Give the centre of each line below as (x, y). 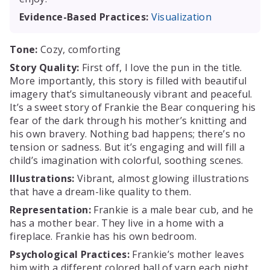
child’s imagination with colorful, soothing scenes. (127, 160)
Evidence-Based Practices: (84, 17)
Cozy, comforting (79, 49)
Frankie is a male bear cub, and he (172, 209)
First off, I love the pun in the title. (161, 67)
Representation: (50, 209)
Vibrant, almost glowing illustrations (162, 178)
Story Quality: (45, 67)
